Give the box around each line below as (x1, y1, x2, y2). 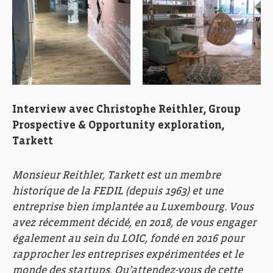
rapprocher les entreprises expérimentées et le (12, 249, 243, 260)
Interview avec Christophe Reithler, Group (12, 104, 241, 115)
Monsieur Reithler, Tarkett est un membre (12, 170, 221, 181)
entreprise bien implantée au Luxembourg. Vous (12, 202, 253, 213)
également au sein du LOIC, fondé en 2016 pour (12, 233, 244, 244)
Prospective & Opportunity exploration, (12, 120, 224, 131)
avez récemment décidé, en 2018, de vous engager (12, 218, 256, 229)
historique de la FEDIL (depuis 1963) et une (12, 186, 223, 197)
